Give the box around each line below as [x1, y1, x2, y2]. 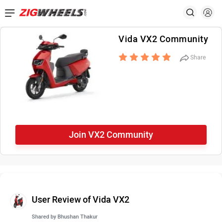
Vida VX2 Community [118, 34, 208, 45]
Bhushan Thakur [57, 214, 98, 220]
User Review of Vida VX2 [32, 194, 129, 205]
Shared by [32, 214, 57, 220]
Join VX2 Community [69, 129, 153, 140]
